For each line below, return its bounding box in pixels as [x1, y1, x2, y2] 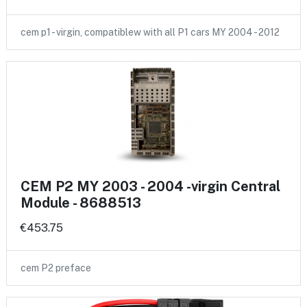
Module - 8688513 [21, 195, 141, 212]
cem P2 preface [21, 262, 91, 274]
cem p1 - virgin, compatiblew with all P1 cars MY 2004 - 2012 [21, 27, 280, 38]
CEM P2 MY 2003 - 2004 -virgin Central [21, 178, 280, 195]
